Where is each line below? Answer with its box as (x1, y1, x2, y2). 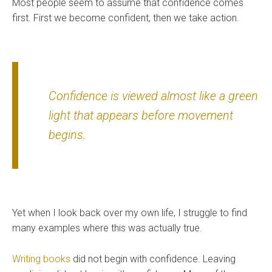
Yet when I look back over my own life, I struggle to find (12, 207, 247, 219)
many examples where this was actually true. (12, 222, 202, 234)
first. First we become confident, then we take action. (12, 12, 239, 24)
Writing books (12, 253, 70, 265)
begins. (49, 127, 86, 143)
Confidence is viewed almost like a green (49, 89, 258, 104)
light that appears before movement (49, 108, 233, 123)
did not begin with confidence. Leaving (70, 253, 236, 265)
